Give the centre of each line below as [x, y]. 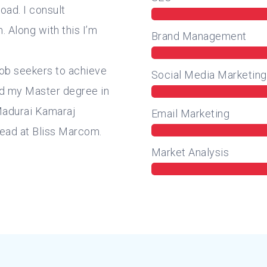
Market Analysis [190, 152]
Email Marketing [190, 113]
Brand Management [199, 36]
